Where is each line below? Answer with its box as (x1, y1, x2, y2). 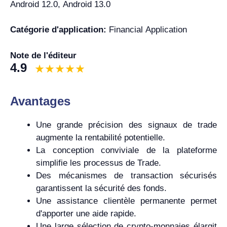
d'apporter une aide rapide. (36, 208, 136, 218)
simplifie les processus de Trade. (36, 158, 161, 168)
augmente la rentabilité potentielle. (36, 132, 165, 142)
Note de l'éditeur (10, 50, 77, 60)
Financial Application (109, 25, 187, 34)
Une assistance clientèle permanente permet (36, 196, 217, 206)
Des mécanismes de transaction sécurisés (36, 170, 217, 180)
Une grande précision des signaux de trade (36, 120, 217, 130)
